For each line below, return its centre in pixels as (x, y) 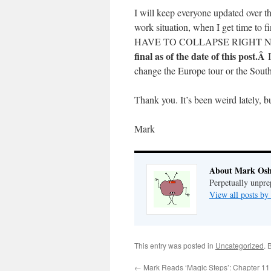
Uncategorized (240, 245)
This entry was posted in (175, 245)
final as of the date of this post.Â (201, 56)
